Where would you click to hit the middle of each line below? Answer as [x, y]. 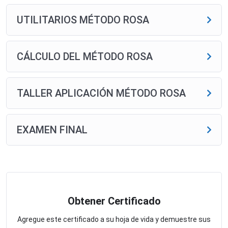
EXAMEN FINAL [52, 130]
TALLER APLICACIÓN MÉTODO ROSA [101, 93]
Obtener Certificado [114, 201]
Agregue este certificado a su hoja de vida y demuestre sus [114, 219]
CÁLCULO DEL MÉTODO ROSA [85, 56]
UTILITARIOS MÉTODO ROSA [83, 20]
